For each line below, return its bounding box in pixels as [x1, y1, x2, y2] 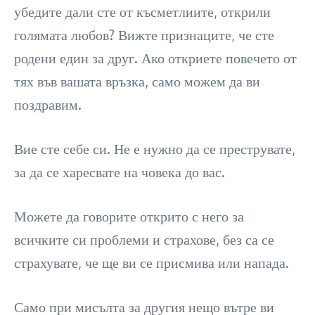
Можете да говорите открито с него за [14, 207, 244, 226]
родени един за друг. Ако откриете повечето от [14, 49, 297, 67]
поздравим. [14, 95, 82, 114]
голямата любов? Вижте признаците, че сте [14, 25, 274, 44]
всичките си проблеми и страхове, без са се [14, 230, 274, 249]
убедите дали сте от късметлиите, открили [14, 2, 271, 21]
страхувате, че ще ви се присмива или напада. [14, 253, 289, 272]
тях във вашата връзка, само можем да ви [14, 72, 260, 91]
